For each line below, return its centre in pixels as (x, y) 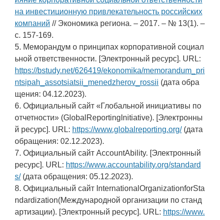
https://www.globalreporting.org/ (127, 130)
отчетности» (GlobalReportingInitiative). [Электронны (109, 118)
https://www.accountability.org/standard (133, 165)
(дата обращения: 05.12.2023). (77, 177)
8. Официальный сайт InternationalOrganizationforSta (110, 189)
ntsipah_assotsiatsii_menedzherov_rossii (87, 82)
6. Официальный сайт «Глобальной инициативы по (108, 106)
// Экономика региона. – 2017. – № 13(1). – (127, 24)
